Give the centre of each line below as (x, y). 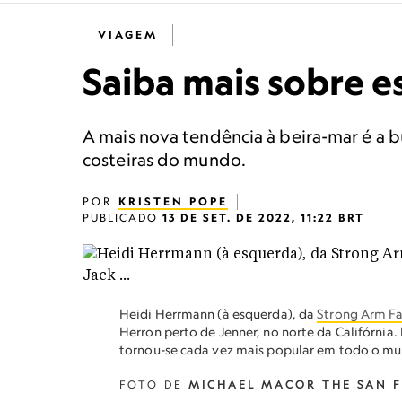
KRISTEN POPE (173, 201)
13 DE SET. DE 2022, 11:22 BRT (263, 218)
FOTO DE (154, 385)
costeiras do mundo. (164, 159)
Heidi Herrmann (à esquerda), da (218, 314)
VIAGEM (128, 35)
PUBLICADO (122, 218)
